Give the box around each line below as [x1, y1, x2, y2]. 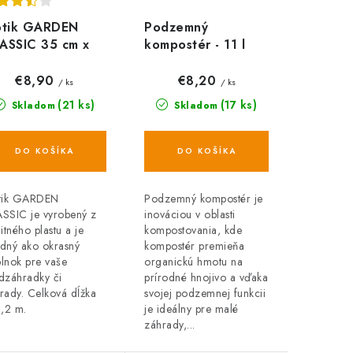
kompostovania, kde [144, 221, 242, 238]
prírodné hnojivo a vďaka [144, 269, 268, 285]
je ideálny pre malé [144, 300, 239, 317]
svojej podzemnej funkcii [144, 284, 266, 301]
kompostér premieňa [144, 237, 244, 254]
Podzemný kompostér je [144, 190, 263, 206]
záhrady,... [144, 316, 195, 333]
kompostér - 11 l [144, 35, 245, 54]
